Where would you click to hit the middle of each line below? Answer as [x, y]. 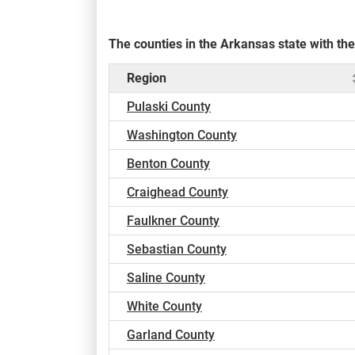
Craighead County [177, 193]
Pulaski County [169, 107]
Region [147, 78]
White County [164, 307]
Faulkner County [173, 221]
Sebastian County [177, 250]
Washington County [182, 136]
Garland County [171, 335]
